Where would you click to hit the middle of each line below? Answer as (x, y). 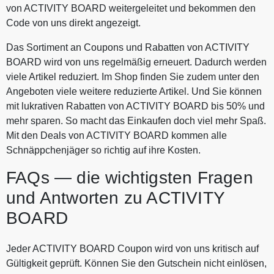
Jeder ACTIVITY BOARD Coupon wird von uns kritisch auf (132, 248)
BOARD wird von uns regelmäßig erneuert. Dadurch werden (136, 62)
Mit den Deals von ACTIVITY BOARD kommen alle (117, 135)
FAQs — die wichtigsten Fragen (130, 177)
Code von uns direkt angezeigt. (73, 23)
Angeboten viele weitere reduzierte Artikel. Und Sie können (134, 91)
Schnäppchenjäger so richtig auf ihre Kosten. (103, 150)
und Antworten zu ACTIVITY (116, 198)
